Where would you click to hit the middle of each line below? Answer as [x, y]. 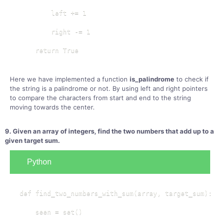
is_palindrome [152, 79]
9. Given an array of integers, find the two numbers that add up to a [110, 131]
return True [49, 50]
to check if [192, 79]
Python [39, 162]
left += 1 [53, 13]
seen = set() [51, 212]
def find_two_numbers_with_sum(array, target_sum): [116, 193]
